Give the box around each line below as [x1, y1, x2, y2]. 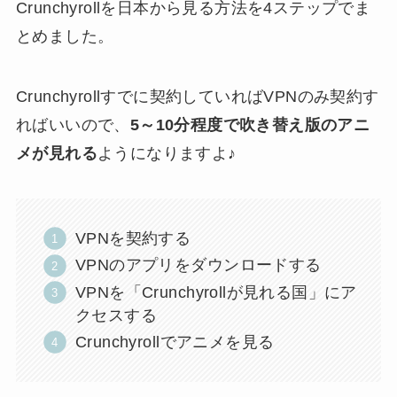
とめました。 [15, 27, 114, 45]
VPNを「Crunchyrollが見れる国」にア [75, 283, 357, 301]
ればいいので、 [15, 115, 130, 134]
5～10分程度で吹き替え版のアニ [129, 115, 370, 134]
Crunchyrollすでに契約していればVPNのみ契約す [15, 87, 379, 105]
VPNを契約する [75, 229, 191, 247]
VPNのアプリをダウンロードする [75, 256, 322, 275]
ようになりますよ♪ [97, 144, 237, 162]
